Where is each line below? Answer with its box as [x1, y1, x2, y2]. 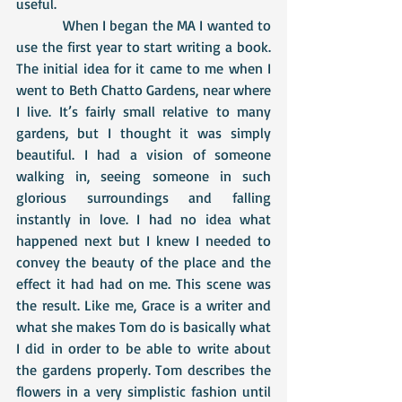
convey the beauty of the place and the [16, 253, 271, 271]
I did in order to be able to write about [16, 339, 271, 357]
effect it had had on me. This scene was [16, 275, 271, 293]
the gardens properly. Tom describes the [16, 361, 271, 379]
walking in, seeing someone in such [16, 167, 271, 185]
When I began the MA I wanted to [16, 16, 63, 34]
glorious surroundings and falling [16, 188, 271, 206]
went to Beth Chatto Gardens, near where [16, 81, 271, 99]
